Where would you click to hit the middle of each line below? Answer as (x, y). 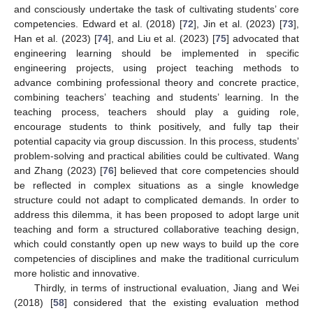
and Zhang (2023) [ (58, 170)
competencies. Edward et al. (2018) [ (98, 23)
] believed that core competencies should (206, 170)
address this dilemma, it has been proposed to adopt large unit (156, 214)
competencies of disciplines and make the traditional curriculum (156, 258)
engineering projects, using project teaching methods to (156, 67)
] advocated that (263, 38)
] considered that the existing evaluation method (182, 302)
